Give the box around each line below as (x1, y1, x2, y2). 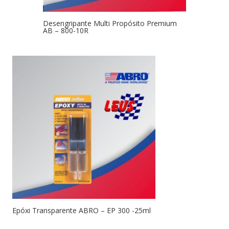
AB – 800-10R (43, 26, 88, 36)
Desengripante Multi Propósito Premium (43, 18, 177, 29)
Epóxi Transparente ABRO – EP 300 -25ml (12, 205, 151, 216)
